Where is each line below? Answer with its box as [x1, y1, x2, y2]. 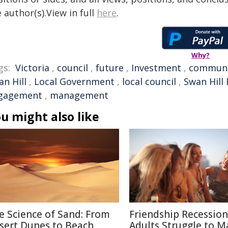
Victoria [15, 62, 49, 74]
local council [122, 75, 176, 88]
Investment [131, 62, 181, 74]
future [96, 62, 124, 74]
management [50, 89, 108, 101]
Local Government [34, 75, 115, 88]
